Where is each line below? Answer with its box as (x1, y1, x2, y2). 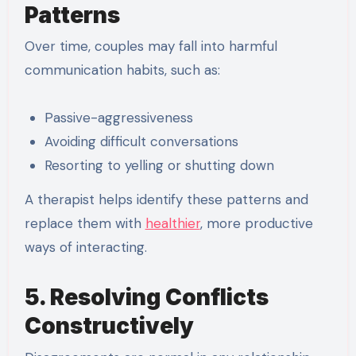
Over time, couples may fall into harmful (24, 37, 277, 56)
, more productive (199, 215, 313, 233)
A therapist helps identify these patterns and (24, 191, 308, 209)
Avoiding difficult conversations (44, 133, 239, 151)
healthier (145, 215, 200, 233)
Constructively (24, 312, 194, 340)
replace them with (24, 215, 145, 233)
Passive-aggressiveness (44, 109, 194, 127)
